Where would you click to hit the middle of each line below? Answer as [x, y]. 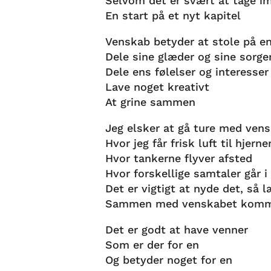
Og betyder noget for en [169, 260]
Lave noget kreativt [158, 87]
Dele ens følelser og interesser [187, 71]
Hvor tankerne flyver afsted [179, 158]
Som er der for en [152, 244]
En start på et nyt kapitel [173, 15]
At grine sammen [151, 102]
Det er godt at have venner [177, 229]
